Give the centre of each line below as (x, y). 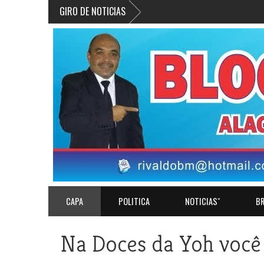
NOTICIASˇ (203, 201)
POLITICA (134, 201)
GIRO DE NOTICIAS (93, 11)
